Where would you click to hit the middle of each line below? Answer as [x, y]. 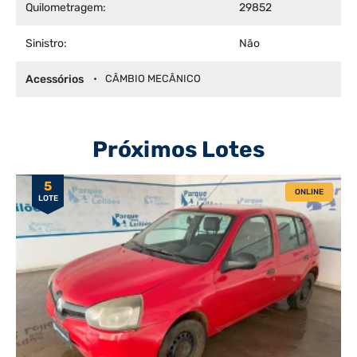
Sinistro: [46, 43]
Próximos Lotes [178, 149]
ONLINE [309, 192]
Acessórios [55, 79]
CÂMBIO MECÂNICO [153, 78]
